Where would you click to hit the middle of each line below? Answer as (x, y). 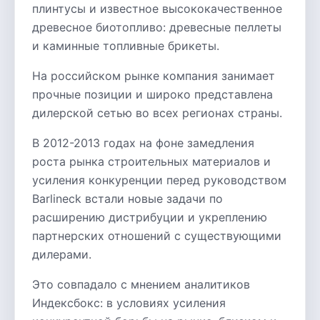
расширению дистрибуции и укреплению (150, 217)
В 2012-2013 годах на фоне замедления (143, 143)
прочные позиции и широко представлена (152, 94)
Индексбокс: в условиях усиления (129, 303)
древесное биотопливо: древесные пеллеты (157, 27)
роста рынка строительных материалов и (151, 161)
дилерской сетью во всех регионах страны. (157, 113)
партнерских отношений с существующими (157, 236)
